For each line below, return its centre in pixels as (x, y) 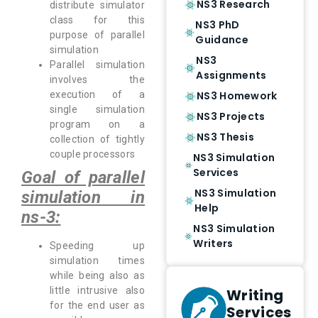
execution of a (97, 95)
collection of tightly (97, 139)
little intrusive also (97, 291)
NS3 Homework (237, 96)
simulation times (97, 261)
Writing (255, 295)
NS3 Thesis (225, 137)
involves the (97, 80)
